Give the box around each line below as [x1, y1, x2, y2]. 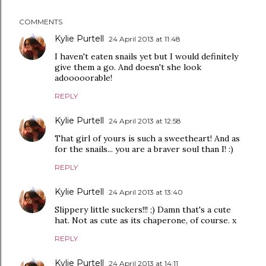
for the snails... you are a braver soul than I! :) [55, 144, 233, 154]
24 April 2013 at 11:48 [109, 34, 180, 43]
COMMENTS [19, 17, 62, 26]
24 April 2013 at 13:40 [109, 188, 183, 197]
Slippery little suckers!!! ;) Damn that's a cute [55, 204, 231, 215]
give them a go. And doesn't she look [55, 62, 201, 72]
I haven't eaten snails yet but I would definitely [55, 51, 238, 62]
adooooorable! [55, 72, 112, 83]
